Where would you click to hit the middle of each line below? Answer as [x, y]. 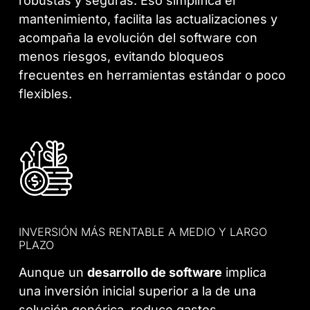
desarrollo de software [155, 273]
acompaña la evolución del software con [138, 37]
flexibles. [46, 93]
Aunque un [53, 273]
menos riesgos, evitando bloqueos [122, 56]
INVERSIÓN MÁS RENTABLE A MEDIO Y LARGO [143, 232]
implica [245, 273]
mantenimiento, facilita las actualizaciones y [148, 19]
